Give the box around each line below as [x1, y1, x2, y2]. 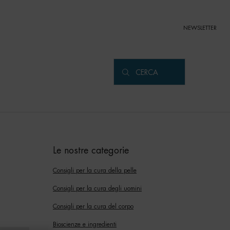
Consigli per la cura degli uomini [53, 185, 142, 192]
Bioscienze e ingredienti [53, 221, 117, 228]
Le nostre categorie [53, 146, 129, 156]
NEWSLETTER [183, 25, 217, 31]
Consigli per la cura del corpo [53, 203, 133, 210]
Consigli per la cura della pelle [53, 167, 137, 174]
